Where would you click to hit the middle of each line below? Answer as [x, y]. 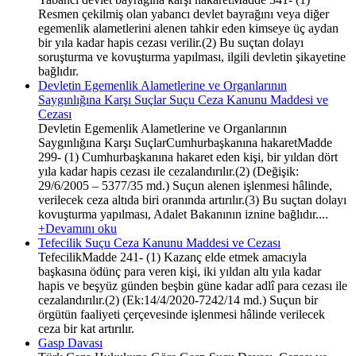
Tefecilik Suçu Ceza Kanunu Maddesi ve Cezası [159, 242]
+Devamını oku [77, 228]
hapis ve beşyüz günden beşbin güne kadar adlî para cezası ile [193, 285]
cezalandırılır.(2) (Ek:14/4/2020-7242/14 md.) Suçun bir [178, 300]
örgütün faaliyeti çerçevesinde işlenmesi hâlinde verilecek [182, 314]
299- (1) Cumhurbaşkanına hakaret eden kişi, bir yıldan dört [188, 157]
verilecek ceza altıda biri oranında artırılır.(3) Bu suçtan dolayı [192, 199]
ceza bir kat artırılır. [86, 328]
